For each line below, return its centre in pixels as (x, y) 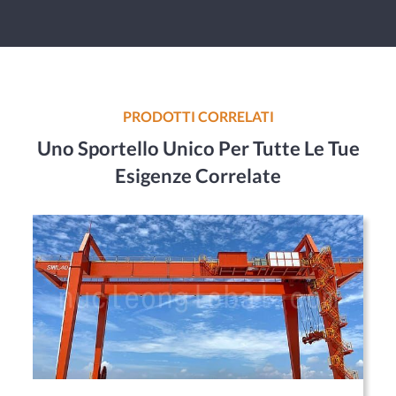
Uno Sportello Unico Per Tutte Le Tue (198, 148)
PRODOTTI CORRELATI (198, 117)
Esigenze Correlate (198, 176)
